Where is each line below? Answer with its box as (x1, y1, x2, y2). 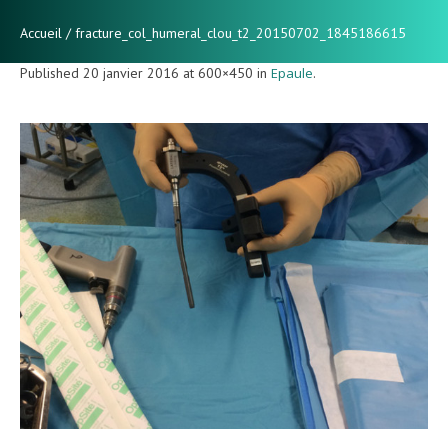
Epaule (271, 63, 313, 82)
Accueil (20, 23, 62, 42)
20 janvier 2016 (83, 63, 179, 82)
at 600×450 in (179, 63, 271, 82)
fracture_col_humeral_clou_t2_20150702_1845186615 (75, 23, 406, 42)
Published (20, 63, 83, 82)
